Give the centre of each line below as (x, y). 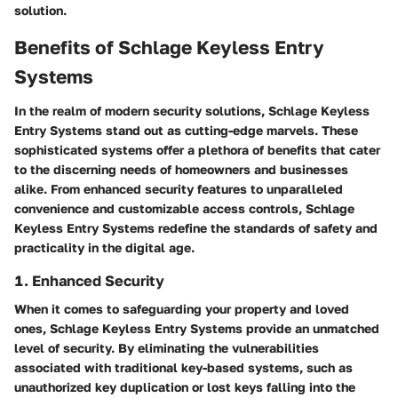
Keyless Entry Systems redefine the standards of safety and (196, 227)
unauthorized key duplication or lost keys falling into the (185, 386)
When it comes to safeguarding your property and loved (182, 308)
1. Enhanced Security (89, 280)
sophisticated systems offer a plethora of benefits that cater (197, 149)
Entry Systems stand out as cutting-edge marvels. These (186, 130)
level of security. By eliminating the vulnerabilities (167, 347)
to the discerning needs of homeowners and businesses (181, 169)
